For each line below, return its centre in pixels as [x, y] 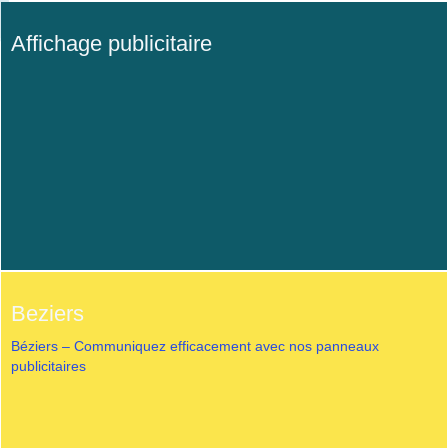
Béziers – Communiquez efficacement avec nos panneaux [194, 345]
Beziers [47, 313]
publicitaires [48, 365]
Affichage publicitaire [111, 43]
